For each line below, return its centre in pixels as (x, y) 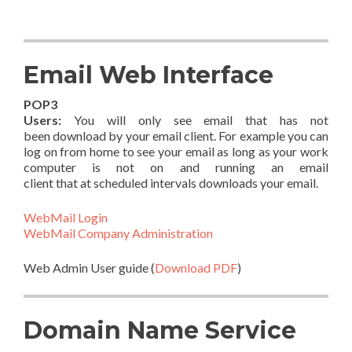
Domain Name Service (160, 330)
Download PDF (196, 268)
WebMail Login (66, 217)
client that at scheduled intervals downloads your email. (171, 183)
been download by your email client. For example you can (176, 136)
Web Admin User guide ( (89, 268)
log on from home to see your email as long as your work (176, 151)
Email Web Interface (148, 75)
